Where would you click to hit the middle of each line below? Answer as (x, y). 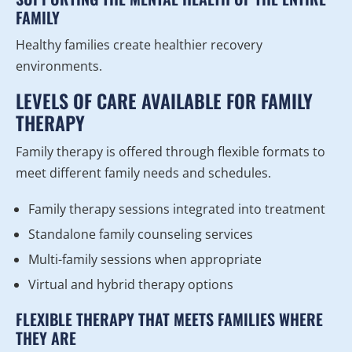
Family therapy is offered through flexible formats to (170, 152)
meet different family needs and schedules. (143, 173)
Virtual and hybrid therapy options (131, 285)
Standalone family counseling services (141, 235)
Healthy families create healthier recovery (139, 45)
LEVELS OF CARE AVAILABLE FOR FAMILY (164, 101)
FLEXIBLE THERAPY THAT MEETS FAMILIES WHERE (169, 319)
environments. (59, 66)
